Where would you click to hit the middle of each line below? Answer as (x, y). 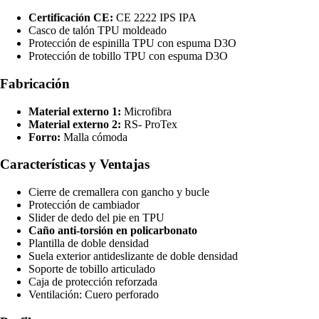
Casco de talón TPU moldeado (98, 31)
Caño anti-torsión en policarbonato (113, 231)
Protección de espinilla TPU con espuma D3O (132, 43)
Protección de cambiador (84, 205)
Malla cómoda (94, 137)
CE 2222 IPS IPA (155, 18)
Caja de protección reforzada (93, 282)
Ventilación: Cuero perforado (94, 295)
